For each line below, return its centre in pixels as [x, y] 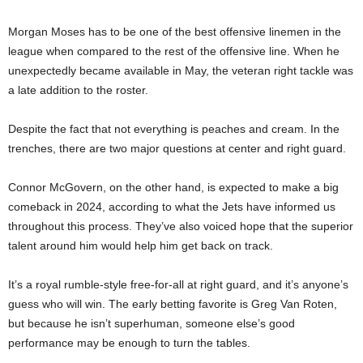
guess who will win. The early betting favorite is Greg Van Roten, [173, 303]
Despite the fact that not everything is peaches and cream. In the [174, 128]
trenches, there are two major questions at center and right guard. [177, 148]
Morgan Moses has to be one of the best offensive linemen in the [175, 31]
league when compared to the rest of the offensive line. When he [174, 51]
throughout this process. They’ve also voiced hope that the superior [181, 226]
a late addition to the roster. [78, 90]
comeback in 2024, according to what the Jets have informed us [172, 206]
